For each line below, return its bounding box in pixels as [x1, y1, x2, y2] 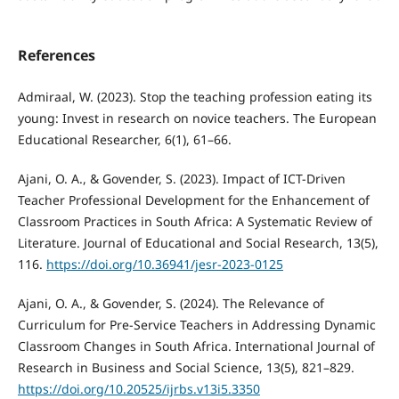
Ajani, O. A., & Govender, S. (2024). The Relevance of [17, 295, 324, 313]
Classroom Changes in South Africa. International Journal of [17, 338, 375, 355]
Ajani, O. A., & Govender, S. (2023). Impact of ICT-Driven [17, 170, 346, 188]
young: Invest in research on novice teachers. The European [17, 110, 377, 127]
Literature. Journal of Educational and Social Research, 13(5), [17, 234, 379, 252]
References [17, 45, 95, 66]
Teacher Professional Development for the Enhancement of [17, 191, 370, 209]
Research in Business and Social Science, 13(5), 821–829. [17, 359, 354, 377]
